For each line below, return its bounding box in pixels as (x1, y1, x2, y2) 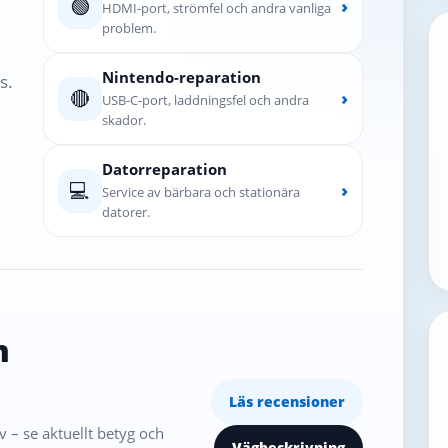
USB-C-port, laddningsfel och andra (101, 90, 309, 109)
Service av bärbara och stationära (101, 182, 300, 201)
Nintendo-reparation (101, 66, 261, 87)
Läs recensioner (228, 391, 345, 411)
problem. (101, 18, 156, 37)
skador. (101, 110, 146, 129)
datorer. (101, 202, 150, 221)
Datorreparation (101, 158, 227, 179)
